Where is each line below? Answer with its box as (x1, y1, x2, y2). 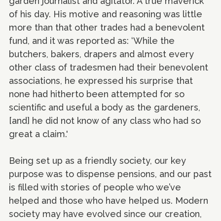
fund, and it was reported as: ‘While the (9, 36, 175, 46)
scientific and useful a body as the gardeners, (9, 102, 200, 113)
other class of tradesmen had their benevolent (9, 62, 208, 73)
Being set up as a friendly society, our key (9, 155, 186, 166)
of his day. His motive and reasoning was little (9, 9, 202, 20)
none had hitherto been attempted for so (9, 89, 184, 100)
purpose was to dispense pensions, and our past (9, 169, 212, 180)
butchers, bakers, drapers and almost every (9, 49, 194, 60)
